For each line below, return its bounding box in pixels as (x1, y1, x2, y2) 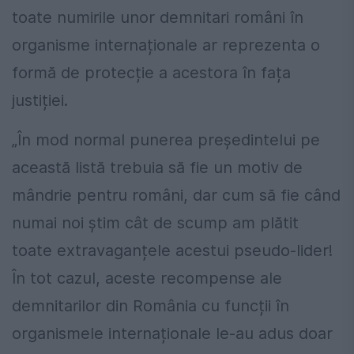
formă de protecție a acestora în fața (12, 63, 291, 83)
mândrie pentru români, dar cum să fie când (12, 186, 341, 205)
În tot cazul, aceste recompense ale (12, 269, 282, 288)
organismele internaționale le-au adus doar (12, 324, 333, 344)
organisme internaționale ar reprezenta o (12, 36, 320, 55)
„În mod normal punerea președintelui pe (12, 130, 320, 150)
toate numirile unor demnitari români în (12, 8, 303, 28)
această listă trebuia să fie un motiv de (12, 158, 303, 178)
